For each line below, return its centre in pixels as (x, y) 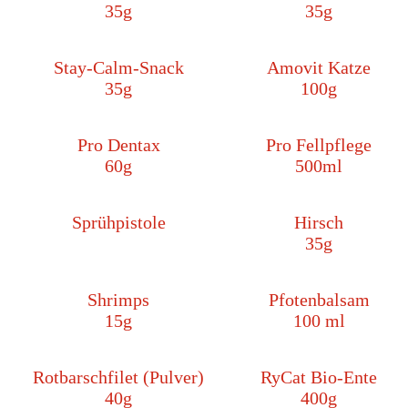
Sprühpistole (118, 223)
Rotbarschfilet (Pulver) (118, 377)
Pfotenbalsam (319, 300)
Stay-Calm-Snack (118, 68)
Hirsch (319, 223)
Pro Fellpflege (319, 145)
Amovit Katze (319, 68)
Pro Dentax (118, 145)
